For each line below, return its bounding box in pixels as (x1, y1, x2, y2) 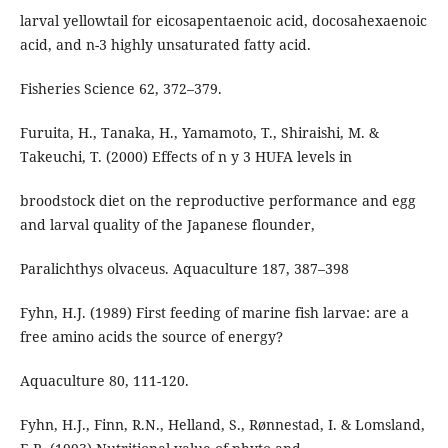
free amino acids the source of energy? (19, 327, 283, 347)
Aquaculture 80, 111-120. (19, 371, 189, 391)
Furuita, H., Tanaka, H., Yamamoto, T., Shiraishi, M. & (19, 123, 379, 143)
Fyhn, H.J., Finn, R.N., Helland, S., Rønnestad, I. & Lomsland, (19, 415, 425, 435)
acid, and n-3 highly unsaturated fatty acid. (19, 35, 311, 55)
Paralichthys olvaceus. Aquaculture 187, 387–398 (19, 259, 349, 279)
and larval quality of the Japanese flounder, (19, 215, 315, 235)
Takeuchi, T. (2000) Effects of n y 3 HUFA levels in (19, 147, 352, 167)
